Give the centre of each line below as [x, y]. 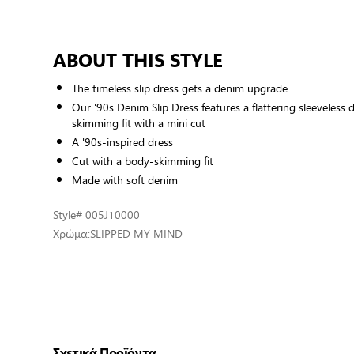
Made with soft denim [125, 179]
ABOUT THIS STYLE [138, 59]
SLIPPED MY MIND [137, 233]
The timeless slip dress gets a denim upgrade [180, 88]
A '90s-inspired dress [123, 141]
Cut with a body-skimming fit [143, 160]
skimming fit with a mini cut [139, 122]
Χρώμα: [72, 233]
